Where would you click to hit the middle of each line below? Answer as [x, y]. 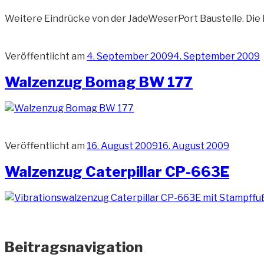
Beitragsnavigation [74, 247]
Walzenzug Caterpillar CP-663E [117, 172]
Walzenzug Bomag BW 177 [99, 82]
